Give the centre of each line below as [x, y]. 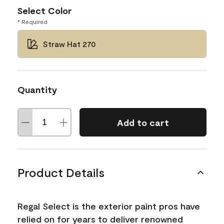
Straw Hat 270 [69, 44]
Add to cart [143, 122]
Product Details [61, 172]
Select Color [45, 10]
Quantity [37, 89]
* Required [32, 21]
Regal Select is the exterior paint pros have [109, 206]
